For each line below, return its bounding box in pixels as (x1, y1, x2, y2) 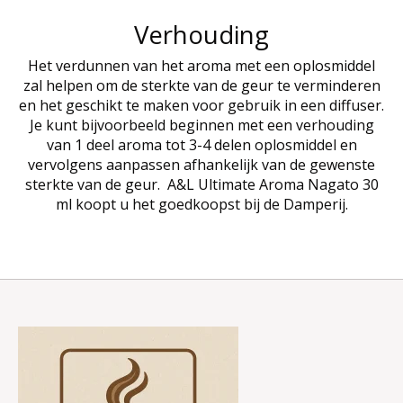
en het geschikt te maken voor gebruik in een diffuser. (19, 95, 384, 116)
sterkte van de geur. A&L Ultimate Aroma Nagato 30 (24, 175, 379, 195)
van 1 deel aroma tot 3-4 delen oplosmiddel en (46, 135, 357, 156)
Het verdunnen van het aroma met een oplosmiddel (28, 56, 375, 76)
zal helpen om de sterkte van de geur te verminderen (22, 76, 381, 96)
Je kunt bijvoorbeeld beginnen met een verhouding (29, 115, 374, 136)
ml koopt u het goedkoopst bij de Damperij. (55, 194, 348, 215)
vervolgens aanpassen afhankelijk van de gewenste (28, 155, 375, 175)
